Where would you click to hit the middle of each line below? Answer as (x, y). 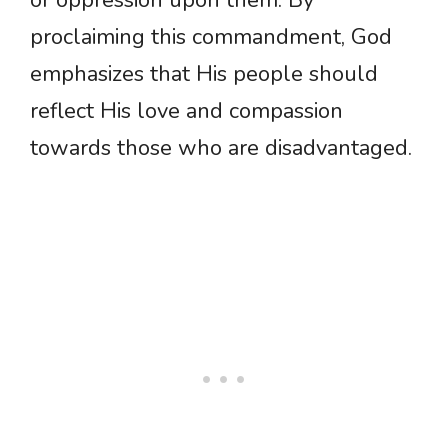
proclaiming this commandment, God (211, 37)
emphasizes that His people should (204, 74)
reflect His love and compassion (186, 111)
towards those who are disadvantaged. (221, 148)
